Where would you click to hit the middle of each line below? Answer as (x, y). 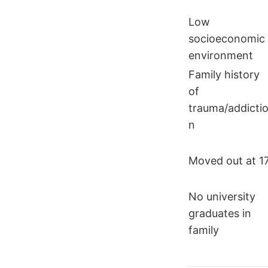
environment (221, 56)
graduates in (220, 214)
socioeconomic (227, 39)
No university (222, 197)
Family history (224, 75)
